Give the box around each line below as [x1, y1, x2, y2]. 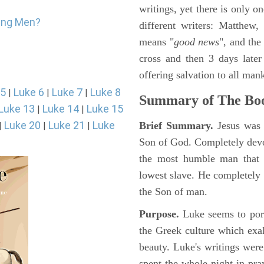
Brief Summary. [139, 120, 217, 131]
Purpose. [139, 208, 179, 220]
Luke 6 [14, 86, 44, 98]
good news [173, 36, 220, 48]
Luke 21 [48, 119, 85, 131]
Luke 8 [90, 86, 121, 98]
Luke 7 [52, 86, 82, 98]
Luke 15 [87, 103, 123, 115]
